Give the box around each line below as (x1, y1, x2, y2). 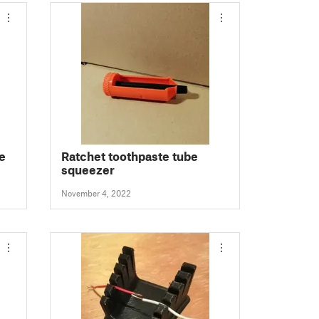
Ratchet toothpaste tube (61, 149, 199, 164)
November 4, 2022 (61, 188, 132, 199)
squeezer (61, 162, 115, 177)
